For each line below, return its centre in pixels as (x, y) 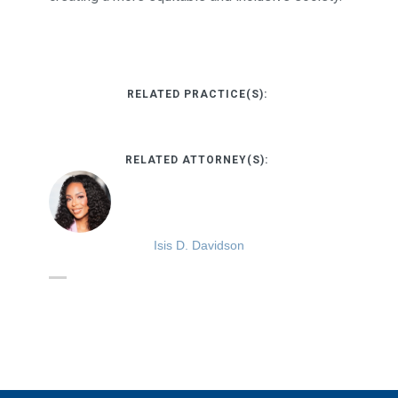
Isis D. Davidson (199, 245)
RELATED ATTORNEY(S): (199, 159)
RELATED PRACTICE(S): (199, 94)
